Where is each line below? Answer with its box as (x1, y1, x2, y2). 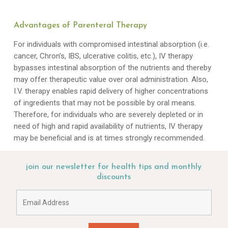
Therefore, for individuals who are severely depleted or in (13, 109, 203, 119)
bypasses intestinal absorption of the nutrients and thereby (13, 63, 211, 72)
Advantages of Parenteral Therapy (14, 21, 148, 30)
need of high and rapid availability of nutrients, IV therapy (13, 121, 203, 131)
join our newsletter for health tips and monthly (26, 163, 202, 172)
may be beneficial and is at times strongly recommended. (13, 133, 205, 142)
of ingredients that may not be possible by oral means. (13, 98, 196, 107)
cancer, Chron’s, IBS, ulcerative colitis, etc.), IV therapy (13, 51, 193, 61)
